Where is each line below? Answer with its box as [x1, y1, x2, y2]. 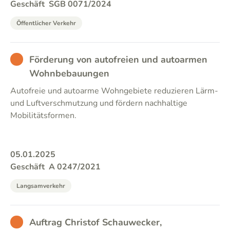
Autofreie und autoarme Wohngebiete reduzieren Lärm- [10, 85, 218, 97]
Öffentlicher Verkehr [16, 19, 76, 27]
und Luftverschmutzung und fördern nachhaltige [10, 98, 187, 109]
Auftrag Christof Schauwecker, [29, 216, 162, 228]
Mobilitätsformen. [10, 110, 76, 121]
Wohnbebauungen [29, 67, 109, 80]
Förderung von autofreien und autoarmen [29, 53, 207, 66]
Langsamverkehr [16, 182, 65, 190]
